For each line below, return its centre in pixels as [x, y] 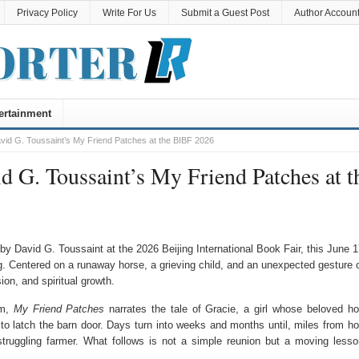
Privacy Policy [47, 13]
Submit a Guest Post [225, 13]
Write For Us [129, 13]
